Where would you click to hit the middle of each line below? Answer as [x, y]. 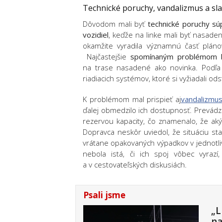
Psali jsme [104, 195]
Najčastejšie [107, 56]
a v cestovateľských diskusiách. [135, 165]
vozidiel [96, 35]
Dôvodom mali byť [115, 24]
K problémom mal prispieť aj [132, 99]
